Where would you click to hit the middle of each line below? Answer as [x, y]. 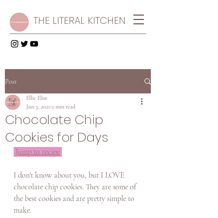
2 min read [64, 107]
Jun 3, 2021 [38, 107]
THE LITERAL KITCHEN [80, 20]
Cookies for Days [56, 137]
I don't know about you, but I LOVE [70, 175]
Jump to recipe [38, 152]
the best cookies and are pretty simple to [75, 199]
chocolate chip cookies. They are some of [76, 187]
